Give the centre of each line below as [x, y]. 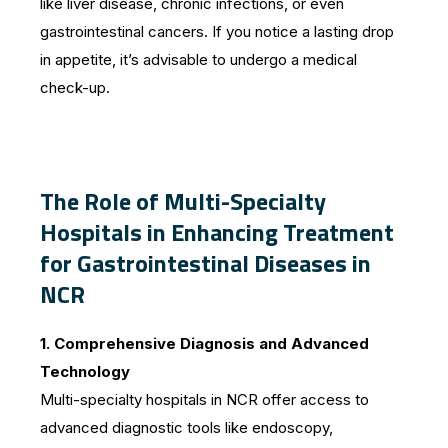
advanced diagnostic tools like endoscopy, [186, 427]
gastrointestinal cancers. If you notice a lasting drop [217, 31]
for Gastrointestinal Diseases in [205, 262]
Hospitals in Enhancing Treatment [217, 231]
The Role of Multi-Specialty [183, 200]
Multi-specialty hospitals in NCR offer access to [204, 399]
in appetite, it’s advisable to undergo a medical [198, 59]
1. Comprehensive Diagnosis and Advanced [204, 343]
